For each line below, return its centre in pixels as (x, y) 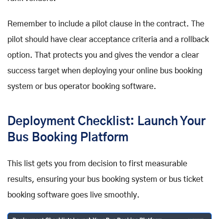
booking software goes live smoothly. (74, 195)
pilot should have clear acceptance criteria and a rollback (108, 40)
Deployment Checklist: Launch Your (106, 122)
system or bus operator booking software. (82, 87)
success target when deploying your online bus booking (105, 71)
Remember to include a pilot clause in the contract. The (106, 24)
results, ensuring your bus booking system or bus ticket (105, 180)
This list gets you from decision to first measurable (97, 164)
